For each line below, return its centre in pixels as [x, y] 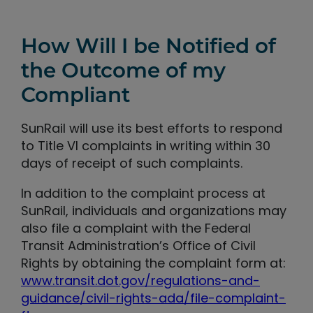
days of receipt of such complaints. [132, 163]
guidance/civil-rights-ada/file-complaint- [153, 298]
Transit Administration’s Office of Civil [138, 246]
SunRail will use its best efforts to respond [152, 129]
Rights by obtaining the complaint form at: [153, 263]
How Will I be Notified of [148, 46]
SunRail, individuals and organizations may [154, 211]
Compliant [75, 95]
